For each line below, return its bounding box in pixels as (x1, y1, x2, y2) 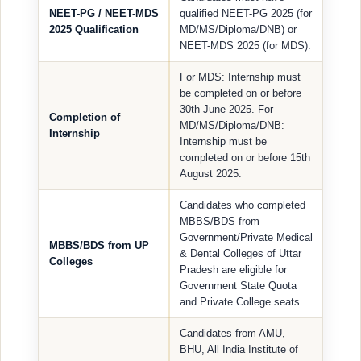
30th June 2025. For (180, 102, 273, 115)
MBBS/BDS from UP (49, 239, 149, 251)
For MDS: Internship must (180, 70, 301, 83)
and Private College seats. (180, 295, 303, 308)
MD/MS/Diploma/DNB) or (180, 23, 297, 35)
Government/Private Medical (180, 230, 313, 243)
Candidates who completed (180, 198, 305, 211)
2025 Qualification (49, 23, 139, 35)
